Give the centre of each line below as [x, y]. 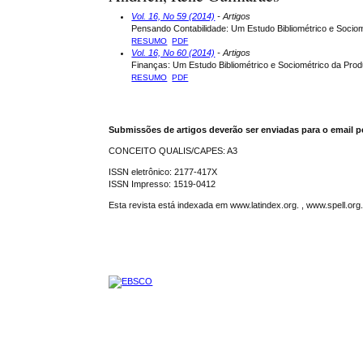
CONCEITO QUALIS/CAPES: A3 [173, 150]
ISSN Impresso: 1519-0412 [162, 184]
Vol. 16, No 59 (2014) [173, 16]
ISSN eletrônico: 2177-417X [163, 171]
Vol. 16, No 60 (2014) [173, 52]
